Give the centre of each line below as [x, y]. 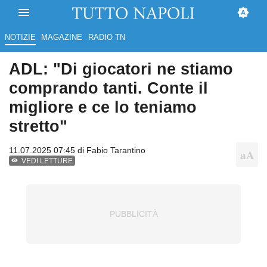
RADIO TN [106, 38]
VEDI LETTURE [47, 161]
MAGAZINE [62, 38]
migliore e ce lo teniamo [103, 107]
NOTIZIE [20, 38]
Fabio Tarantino [116, 150]
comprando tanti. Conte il [108, 88]
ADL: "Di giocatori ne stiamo [121, 69]
